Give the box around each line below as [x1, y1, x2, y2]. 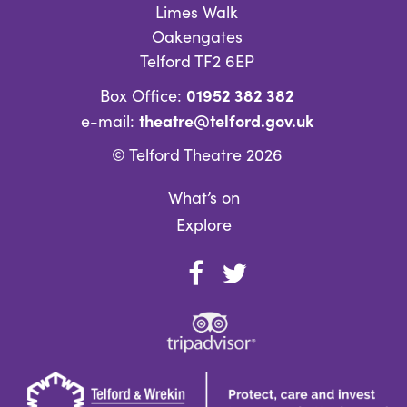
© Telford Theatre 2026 [111, 144, 283, 165]
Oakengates [151, 25, 243, 47]
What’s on [167, 186, 240, 208]
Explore [175, 213, 232, 235]
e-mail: [80, 110, 139, 132]
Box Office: [99, 84, 186, 106]
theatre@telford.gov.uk [138, 109, 313, 132]
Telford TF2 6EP [139, 50, 254, 72]
